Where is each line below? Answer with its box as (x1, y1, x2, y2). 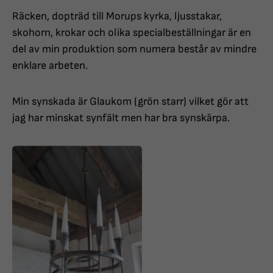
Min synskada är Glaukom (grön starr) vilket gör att (12, 95, 249, 108)
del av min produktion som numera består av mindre (12, 43, 257, 56)
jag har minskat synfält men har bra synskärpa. (12, 112, 232, 125)
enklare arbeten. (12, 59, 90, 73)
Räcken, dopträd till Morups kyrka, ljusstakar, (12, 10, 222, 23)
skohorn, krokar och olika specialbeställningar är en (12, 26, 251, 40)
